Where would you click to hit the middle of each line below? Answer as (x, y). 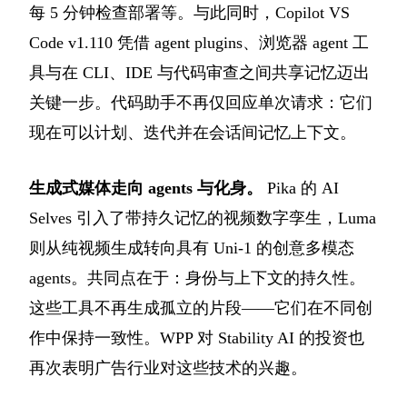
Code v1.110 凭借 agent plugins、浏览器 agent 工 (199, 42)
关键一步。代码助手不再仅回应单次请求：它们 (201, 102)
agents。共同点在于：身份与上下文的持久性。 (197, 278)
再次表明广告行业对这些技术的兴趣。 (168, 367)
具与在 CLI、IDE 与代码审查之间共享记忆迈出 (199, 72)
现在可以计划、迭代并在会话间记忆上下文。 (193, 132)
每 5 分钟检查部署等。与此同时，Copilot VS (189, 12)
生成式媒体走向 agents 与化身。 (146, 188)
